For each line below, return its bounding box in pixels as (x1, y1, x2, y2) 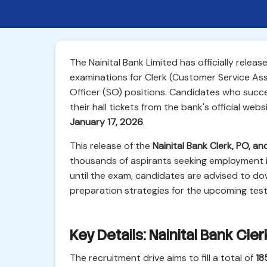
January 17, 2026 (70, 116, 143, 128)
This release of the (70, 139, 153, 152)
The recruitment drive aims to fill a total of (70, 252, 256, 264)
